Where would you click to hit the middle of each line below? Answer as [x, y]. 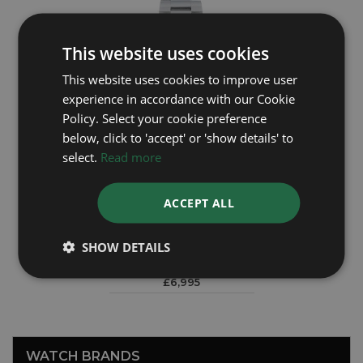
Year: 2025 [181, 266]
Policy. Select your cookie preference [165, 118]
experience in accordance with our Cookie [179, 98]
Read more [131, 157]
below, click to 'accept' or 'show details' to [178, 137]
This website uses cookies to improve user [180, 79]
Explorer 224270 [181, 242]
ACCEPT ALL [199, 203]
